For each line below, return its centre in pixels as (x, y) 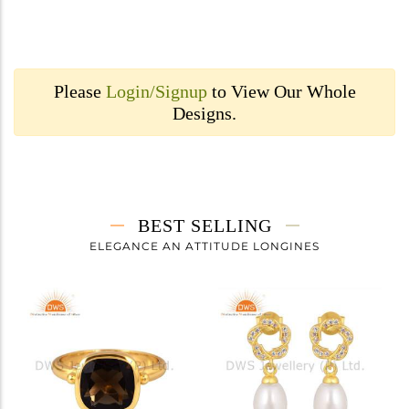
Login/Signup (156, 91)
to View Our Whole (281, 91)
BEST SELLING (204, 225)
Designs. (204, 113)
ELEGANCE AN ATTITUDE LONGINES (204, 246)
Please (79, 91)
